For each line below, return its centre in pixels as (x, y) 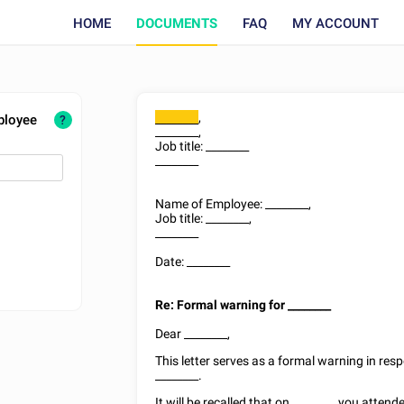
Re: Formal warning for (222, 305)
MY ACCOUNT (335, 23)
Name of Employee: (211, 204)
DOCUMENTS (177, 23)
